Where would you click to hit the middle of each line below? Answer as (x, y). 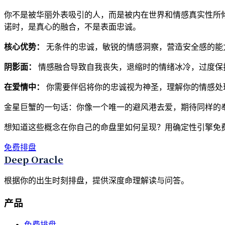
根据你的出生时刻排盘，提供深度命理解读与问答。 (96, 180)
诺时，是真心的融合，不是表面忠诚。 (72, 27)
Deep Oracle (34, 159)
